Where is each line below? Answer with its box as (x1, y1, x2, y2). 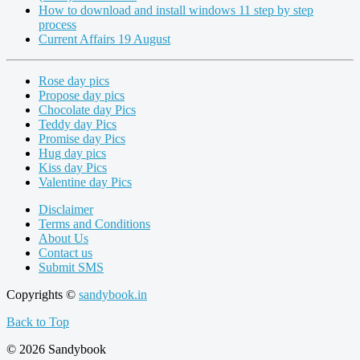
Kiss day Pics (39, 161, 107, 175)
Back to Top (6, 315, 69, 329)
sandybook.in (79, 288, 147, 302)
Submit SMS (39, 260, 104, 275)
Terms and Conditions (39, 217, 150, 231)
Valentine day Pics (39, 175, 132, 190)
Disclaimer (39, 202, 93, 217)
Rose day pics (39, 74, 109, 88)
